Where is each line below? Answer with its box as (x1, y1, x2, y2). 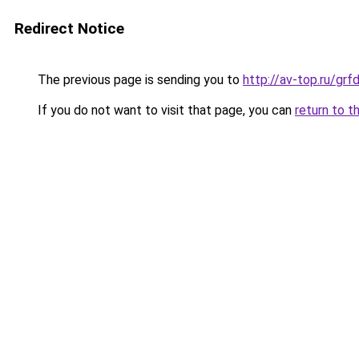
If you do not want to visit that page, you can (34, 103, 295, 118)
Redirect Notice (14, 19, 124, 38)
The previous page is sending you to (34, 72, 243, 87)
